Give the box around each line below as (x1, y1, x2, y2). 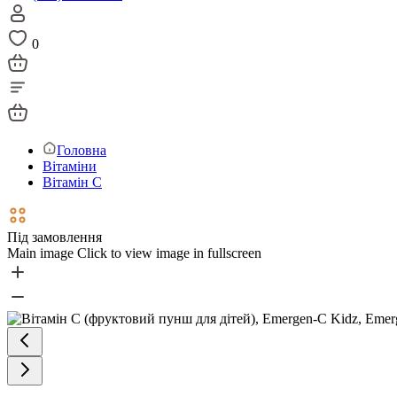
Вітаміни (43, 159, 97, 174)
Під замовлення (7, 230, 102, 245)
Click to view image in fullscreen (77, 245, 261, 261)
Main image (7, 245, 74, 261)
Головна (57, 143, 106, 158)
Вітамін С (43, 175, 102, 190)
